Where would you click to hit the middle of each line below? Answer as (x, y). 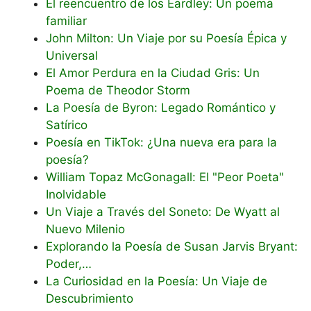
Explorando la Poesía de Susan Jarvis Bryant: (172, 246)
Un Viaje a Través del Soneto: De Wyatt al (163, 211)
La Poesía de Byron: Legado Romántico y (161, 107)
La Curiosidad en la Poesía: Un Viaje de (157, 281)
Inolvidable (76, 194)
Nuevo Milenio (85, 229)
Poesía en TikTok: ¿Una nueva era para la (161, 142)
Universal (72, 55)
